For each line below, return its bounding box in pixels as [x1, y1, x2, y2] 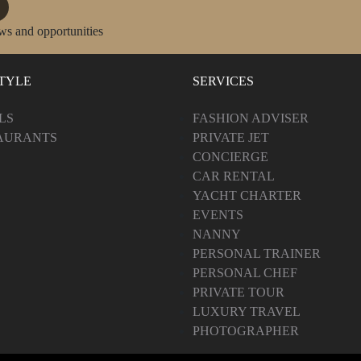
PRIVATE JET [193, 130, 269, 144]
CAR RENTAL [193, 168, 275, 183]
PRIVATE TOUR [193, 284, 284, 299]
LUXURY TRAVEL [193, 304, 301, 318]
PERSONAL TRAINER [193, 246, 321, 260]
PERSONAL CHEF [193, 265, 297, 280]
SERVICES [193, 73, 254, 88]
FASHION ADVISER [193, 110, 309, 125]
